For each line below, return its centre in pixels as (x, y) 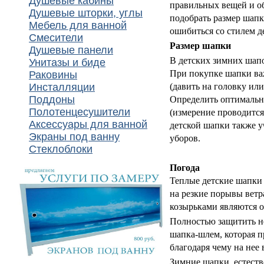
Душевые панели (71, 50)
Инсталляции (62, 87)
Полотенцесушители (80, 112)
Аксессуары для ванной (88, 124)
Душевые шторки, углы (86, 13)
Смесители (56, 38)
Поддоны (52, 100)
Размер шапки (200, 46)
